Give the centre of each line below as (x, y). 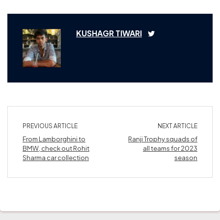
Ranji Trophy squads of (163, 139)
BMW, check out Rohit (56, 148)
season (186, 157)
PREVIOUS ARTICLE (50, 126)
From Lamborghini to (54, 139)
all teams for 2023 (170, 148)
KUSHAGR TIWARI (109, 33)
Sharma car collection (56, 157)
